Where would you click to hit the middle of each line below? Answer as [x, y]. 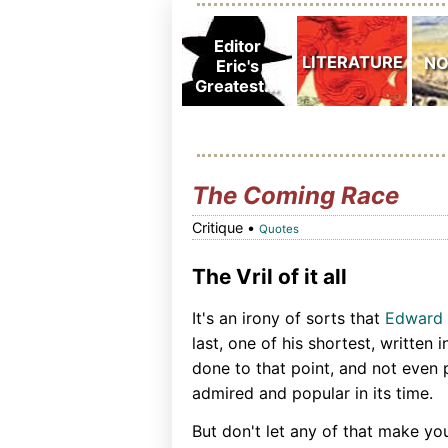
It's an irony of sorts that [288, 317]
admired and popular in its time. [312, 392]
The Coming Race [295, 195]
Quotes [279, 229]
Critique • [225, 227]
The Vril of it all [269, 276]
